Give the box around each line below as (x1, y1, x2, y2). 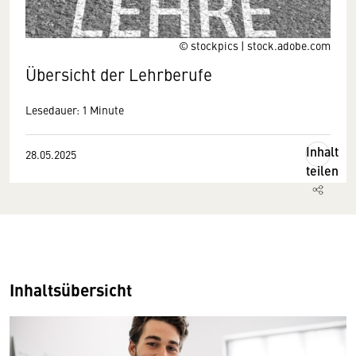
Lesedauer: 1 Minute (25, 102, 124, 118)
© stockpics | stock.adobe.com (179, 37, 331, 53)
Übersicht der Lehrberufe (25, 63, 216, 86)
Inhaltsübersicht (10, 277, 132, 301)
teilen (306, 161, 339, 180)
